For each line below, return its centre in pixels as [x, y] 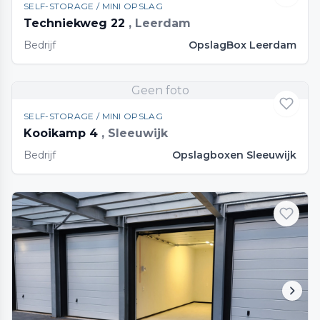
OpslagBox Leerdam [242, 45]
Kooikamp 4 [62, 133]
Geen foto [160, 90]
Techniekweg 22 [76, 23]
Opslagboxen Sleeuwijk [234, 155]
